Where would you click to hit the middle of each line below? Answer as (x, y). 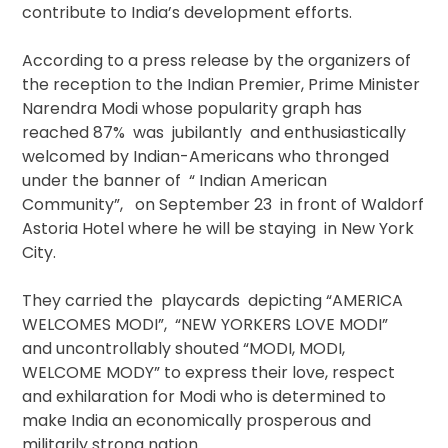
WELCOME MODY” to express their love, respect (209, 373)
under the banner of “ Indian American (175, 181)
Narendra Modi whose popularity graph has (192, 109)
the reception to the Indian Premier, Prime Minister (221, 85)
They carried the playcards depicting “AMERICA (213, 301)
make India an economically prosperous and (197, 421)
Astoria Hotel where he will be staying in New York (218, 229)
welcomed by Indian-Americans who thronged (206, 157)
